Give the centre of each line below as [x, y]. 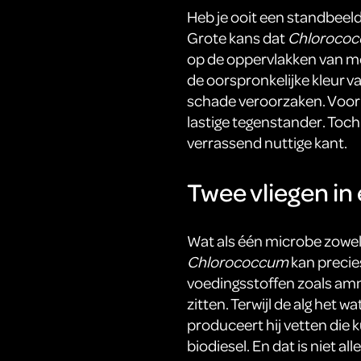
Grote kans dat [237, 38]
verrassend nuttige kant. [267, 143]
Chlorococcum [237, 262]
